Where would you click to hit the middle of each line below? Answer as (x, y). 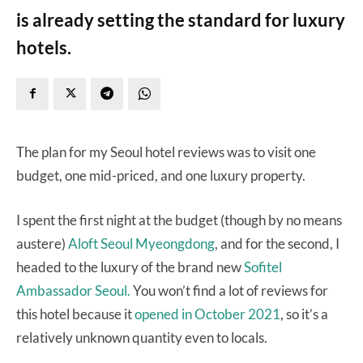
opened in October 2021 (207, 314)
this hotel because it (75, 314)
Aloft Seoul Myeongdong (141, 243)
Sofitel (263, 267)
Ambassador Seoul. (73, 290)
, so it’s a (304, 314)
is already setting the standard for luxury (181, 19)
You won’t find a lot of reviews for (229, 290)
